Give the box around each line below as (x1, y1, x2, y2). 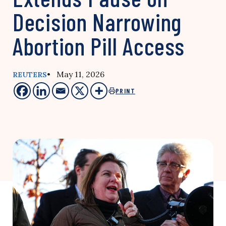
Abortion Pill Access (13, 31, 185, 61)
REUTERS (13, 70, 47, 79)
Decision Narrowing (13, 7, 182, 36)
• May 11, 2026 (47, 69, 104, 79)
